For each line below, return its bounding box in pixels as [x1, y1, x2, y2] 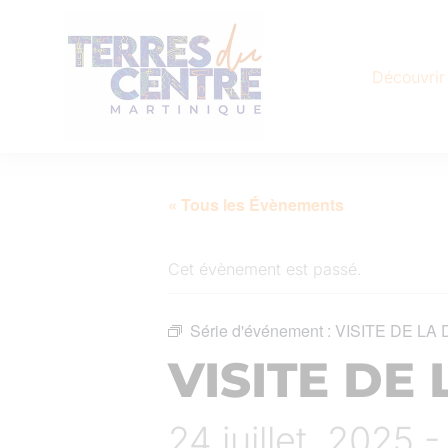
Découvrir [371, 66, 445, 87]
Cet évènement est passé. [168, 259, 362, 279]
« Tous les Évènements [168, 193, 344, 216]
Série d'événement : [190, 319, 335, 342]
